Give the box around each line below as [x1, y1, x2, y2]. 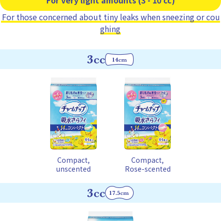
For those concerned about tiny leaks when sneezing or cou [1, 10, 220, 23]
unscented [56, 163, 91, 174]
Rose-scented [124, 163, 171, 174]
